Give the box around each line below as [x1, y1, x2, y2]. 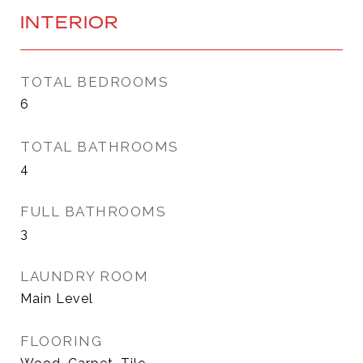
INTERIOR [20, 11, 119, 33]
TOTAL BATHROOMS [20, 139, 179, 155]
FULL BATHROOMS [20, 203, 166, 220]
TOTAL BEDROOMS [20, 74, 169, 90]
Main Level [20, 291, 93, 306]
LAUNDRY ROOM [20, 268, 148, 284]
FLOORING [20, 333, 102, 349]
